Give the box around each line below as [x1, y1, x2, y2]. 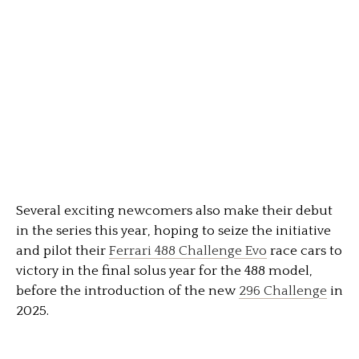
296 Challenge [239, 283, 327, 298]
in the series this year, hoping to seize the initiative [16, 223, 331, 238]
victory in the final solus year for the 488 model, [16, 263, 313, 278]
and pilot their [16, 243, 109, 258]
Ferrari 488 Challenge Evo [109, 243, 267, 258]
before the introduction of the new [16, 283, 239, 298]
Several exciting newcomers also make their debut [16, 203, 333, 218]
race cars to [267, 243, 342, 258]
